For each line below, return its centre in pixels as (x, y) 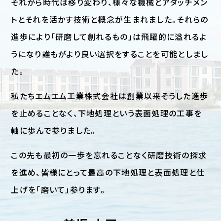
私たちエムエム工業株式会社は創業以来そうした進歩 (110, 96)
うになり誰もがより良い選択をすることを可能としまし (110, 54)
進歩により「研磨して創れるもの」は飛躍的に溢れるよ (109, 37)
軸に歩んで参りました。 (53, 130)
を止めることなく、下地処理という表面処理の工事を (107, 113)
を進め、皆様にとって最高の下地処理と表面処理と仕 (108, 172)
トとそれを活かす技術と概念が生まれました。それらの (110, 19)
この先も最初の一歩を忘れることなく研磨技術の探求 (109, 155)
